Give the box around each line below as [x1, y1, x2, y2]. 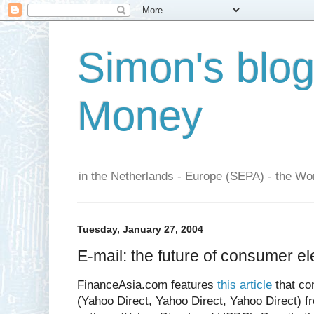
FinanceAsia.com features [77, 278, 217, 292]
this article [217, 278, 272, 292]
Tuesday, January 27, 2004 [77, 224, 203, 235]
